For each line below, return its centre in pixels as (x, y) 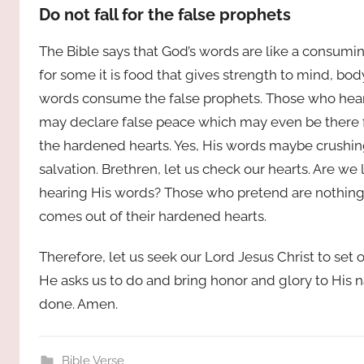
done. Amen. (78, 303)
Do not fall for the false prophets (165, 14)
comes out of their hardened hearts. (153, 216)
